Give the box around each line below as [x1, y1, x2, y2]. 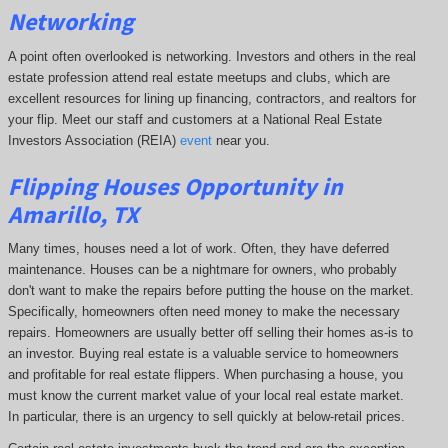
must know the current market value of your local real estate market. [7, 388, 404, 404]
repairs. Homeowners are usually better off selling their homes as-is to [7, 325, 413, 341]
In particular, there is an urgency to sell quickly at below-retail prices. [7, 409, 405, 425]
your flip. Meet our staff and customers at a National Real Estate [7, 111, 382, 127]
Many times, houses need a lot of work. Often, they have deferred [7, 241, 389, 257]
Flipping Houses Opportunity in [7, 170, 343, 202]
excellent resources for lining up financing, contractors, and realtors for [7, 90, 416, 106]
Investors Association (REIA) [7, 132, 180, 148]
